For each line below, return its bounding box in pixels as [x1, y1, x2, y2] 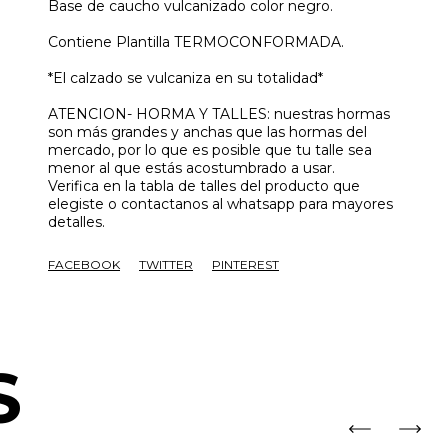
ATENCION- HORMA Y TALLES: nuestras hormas [48, 105, 390, 124]
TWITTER [139, 257, 193, 273]
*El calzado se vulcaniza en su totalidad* [48, 69, 323, 88]
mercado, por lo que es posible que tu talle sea [48, 141, 372, 160]
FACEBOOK [48, 257, 120, 273]
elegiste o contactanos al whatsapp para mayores [48, 195, 393, 214]
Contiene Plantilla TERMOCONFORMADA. [48, 33, 344, 52]
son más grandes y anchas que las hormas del [48, 123, 367, 142]
